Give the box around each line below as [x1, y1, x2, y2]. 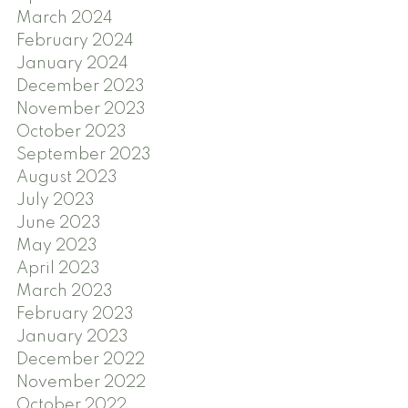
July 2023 [15, 192, 95, 209]
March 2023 [15, 283, 113, 301]
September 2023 [15, 147, 151, 164]
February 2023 [15, 306, 134, 323]
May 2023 [15, 238, 97, 255]
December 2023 [15, 78, 145, 96]
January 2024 [15, 56, 128, 73]
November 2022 [15, 374, 146, 392]
